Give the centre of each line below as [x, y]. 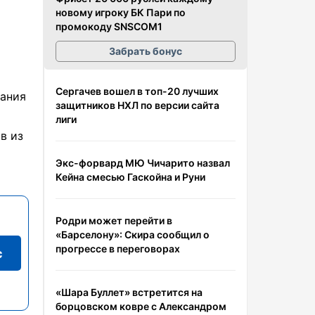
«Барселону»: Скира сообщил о [133, 234]
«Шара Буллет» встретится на [129, 292]
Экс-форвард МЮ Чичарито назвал [143, 162]
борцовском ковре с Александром [141, 306]
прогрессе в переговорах [118, 248]
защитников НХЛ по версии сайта [137, 105]
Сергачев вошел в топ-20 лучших [137, 91]
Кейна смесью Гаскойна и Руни [130, 176]
